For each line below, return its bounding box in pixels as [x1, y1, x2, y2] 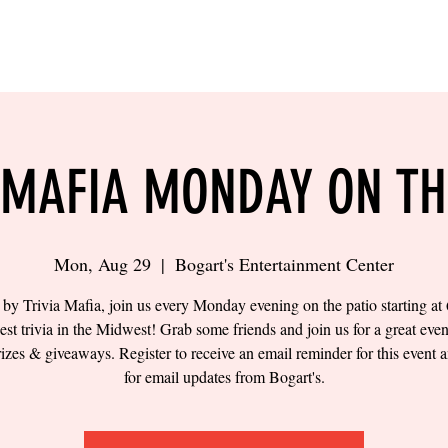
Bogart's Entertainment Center [175, 252, 394, 276]
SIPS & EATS [262, 35, 332, 57]
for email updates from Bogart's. [123, 366, 325, 387]
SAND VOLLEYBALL [93, 35, 196, 57]
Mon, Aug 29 [54, 252, 151, 276]
